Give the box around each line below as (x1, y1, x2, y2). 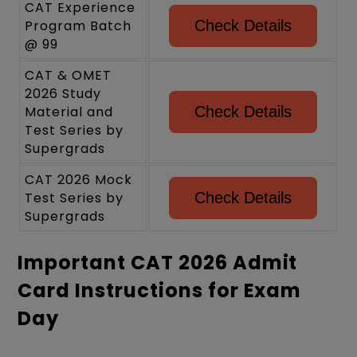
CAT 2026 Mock (25, 170, 132, 189)
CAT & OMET (25, 65, 112, 84)
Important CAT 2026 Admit (18, 249, 298, 276)
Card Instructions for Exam (18, 277, 302, 304)
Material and (25, 102, 113, 121)
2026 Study (25, 84, 101, 103)
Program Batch (25, 16, 131, 35)
